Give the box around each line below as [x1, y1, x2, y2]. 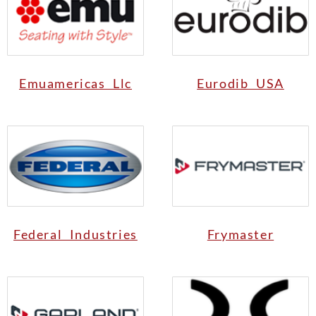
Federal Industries [13, 226, 138, 242]
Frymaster [207, 226, 274, 242]
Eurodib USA [197, 75, 284, 91]
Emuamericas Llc [19, 75, 132, 91]
